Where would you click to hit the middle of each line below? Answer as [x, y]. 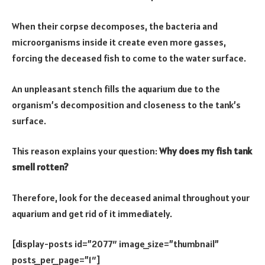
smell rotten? [40, 167]
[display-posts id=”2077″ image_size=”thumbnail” [115, 244]
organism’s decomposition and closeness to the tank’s [126, 104]
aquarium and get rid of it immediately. [92, 213]
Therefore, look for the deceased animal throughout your [131, 197]
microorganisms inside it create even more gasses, [119, 42]
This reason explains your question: [85, 151]
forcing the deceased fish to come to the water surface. [129, 58]
